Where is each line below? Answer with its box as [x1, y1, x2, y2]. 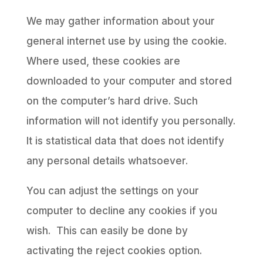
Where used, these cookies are [26, 55, 180, 67]
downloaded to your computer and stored [26, 75, 232, 87]
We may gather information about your [26, 15, 215, 27]
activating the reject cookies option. [26, 245, 202, 257]
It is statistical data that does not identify [26, 135, 224, 147]
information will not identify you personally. [26, 115, 235, 127]
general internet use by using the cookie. [26, 35, 230, 47]
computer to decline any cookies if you [26, 205, 217, 217]
